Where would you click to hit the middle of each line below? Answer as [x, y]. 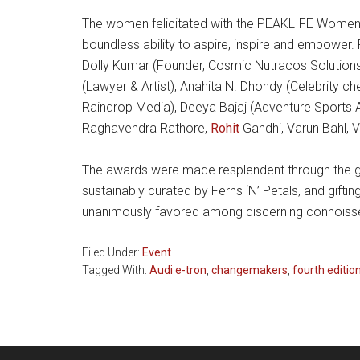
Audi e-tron [178, 270]
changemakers [250, 270]
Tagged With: [116, 270]
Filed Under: [112, 252]
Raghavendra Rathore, [146, 128]
